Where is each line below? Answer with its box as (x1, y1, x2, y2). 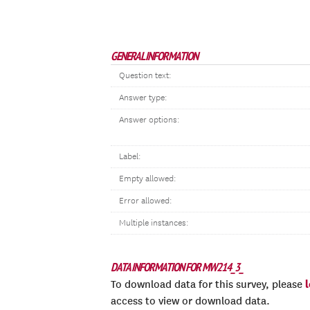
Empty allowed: (119, 174, 176, 184)
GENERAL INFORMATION (111, 48, 198, 64)
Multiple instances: (119, 218, 188, 228)
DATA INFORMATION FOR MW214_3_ (111, 259, 243, 275)
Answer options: (119, 115, 179, 125)
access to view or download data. (111, 295, 270, 307)
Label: (119, 152, 140, 162)
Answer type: (119, 93, 167, 103)
